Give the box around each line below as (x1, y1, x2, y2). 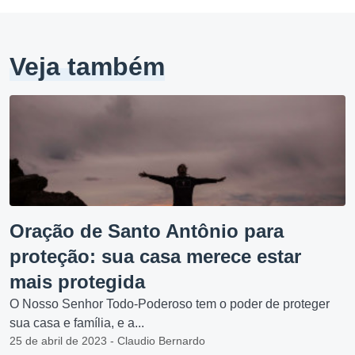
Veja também (10, 52, 165, 81)
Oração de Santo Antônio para (10, 220, 284, 242)
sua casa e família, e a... (10, 316, 144, 330)
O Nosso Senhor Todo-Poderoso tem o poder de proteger (10, 297, 330, 311)
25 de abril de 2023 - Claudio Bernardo (10, 334, 205, 347)
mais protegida (10, 271, 145, 292)
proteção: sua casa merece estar (10, 246, 301, 267)
